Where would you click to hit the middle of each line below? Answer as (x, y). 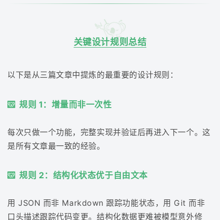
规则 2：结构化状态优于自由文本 (83, 176)
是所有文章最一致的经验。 (56, 146)
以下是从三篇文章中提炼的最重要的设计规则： (93, 75)
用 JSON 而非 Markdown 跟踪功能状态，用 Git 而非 (106, 203)
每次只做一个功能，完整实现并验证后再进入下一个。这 (109, 132)
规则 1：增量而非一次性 (66, 104)
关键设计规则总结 (110, 42)
